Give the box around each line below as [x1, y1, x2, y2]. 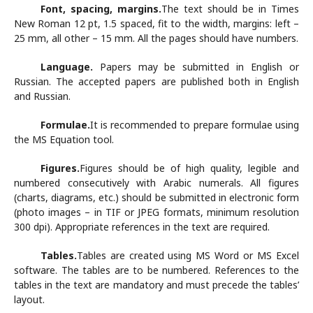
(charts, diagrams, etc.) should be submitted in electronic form [14, 191, 299, 204]
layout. [14, 293, 45, 306]
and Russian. [14, 89, 73, 103]
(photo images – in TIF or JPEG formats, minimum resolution [14, 205, 299, 219]
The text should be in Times [161, 2, 299, 15]
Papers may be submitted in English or [99, 60, 300, 73]
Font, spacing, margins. [40, 2, 161, 15]
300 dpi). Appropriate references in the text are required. [14, 220, 270, 233]
